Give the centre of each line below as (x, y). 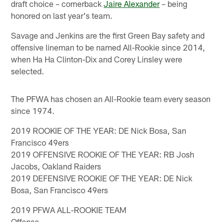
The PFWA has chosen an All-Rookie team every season (111, 98)
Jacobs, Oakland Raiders (56, 166)
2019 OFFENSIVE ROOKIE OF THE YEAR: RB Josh (103, 154)
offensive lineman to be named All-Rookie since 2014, (108, 47)
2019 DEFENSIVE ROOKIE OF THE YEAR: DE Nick (102, 178)
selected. (28, 71)
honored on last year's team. (62, 15)
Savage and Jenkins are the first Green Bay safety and (108, 35)
